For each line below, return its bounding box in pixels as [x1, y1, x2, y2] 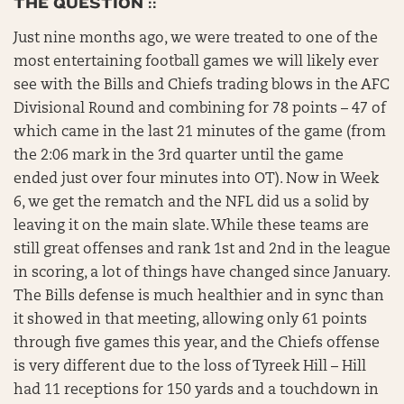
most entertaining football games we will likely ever [14, 55, 379, 69]
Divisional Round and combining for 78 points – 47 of [14, 102, 386, 116]
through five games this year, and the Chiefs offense [14, 336, 380, 351]
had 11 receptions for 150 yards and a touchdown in [14, 383, 379, 398]
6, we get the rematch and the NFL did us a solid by [14, 196, 369, 210]
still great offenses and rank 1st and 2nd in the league [14, 243, 390, 257]
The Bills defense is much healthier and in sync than [14, 289, 384, 304]
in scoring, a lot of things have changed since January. [14, 266, 390, 280]
